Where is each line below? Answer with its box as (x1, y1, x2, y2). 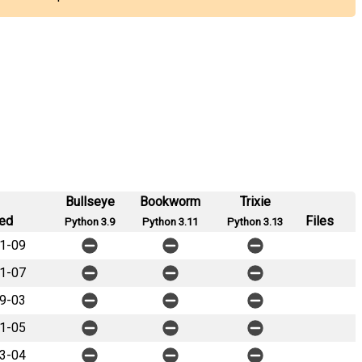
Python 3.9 (65, 216, 115, 228)
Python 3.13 (227, 216, 283, 228)
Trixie (239, 194, 271, 209)
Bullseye (65, 194, 115, 209)
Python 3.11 (142, 216, 198, 228)
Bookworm (140, 194, 200, 209)
